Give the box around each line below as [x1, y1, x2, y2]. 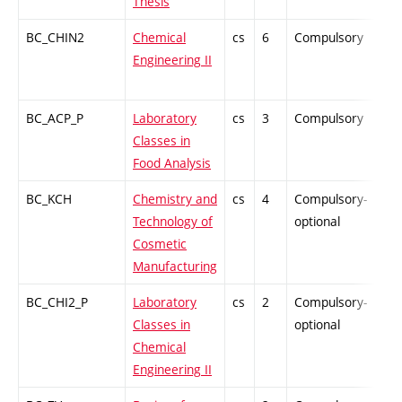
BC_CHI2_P [26, 293, 88, 310]
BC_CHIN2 [26, 28, 84, 46]
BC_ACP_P [26, 109, 83, 127]
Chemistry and [133, 189, 217, 207]
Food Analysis [133, 153, 211, 171]
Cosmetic [133, 234, 187, 252]
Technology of [133, 212, 213, 230]
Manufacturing [133, 257, 217, 275]
